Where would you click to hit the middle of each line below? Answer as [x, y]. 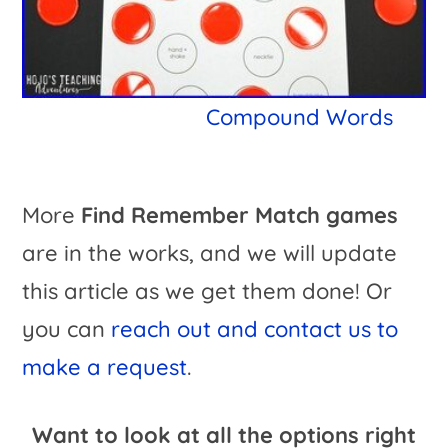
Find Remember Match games [240, 215]
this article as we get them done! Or [207, 291]
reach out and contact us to [255, 329]
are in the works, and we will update [210, 253]
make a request [105, 367]
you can [67, 329]
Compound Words [300, 117]
